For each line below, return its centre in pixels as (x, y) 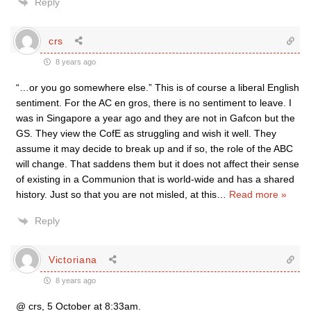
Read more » (258, 194)
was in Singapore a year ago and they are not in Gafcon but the (155, 118)
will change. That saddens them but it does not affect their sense (158, 164)
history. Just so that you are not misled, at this (116, 194)
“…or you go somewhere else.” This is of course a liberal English (158, 87)
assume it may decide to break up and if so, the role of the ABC (154, 149)
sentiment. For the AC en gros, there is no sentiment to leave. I (154, 103)
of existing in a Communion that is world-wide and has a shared (155, 179)
